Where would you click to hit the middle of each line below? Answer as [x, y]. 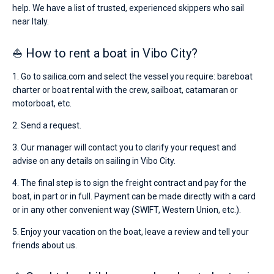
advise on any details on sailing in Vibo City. [94, 161]
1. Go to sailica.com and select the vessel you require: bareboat [132, 76]
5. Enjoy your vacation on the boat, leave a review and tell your [131, 232]
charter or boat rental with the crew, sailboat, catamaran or [125, 90]
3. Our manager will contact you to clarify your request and [124, 147]
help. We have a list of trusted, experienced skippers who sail [128, 8]
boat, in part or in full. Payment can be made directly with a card [134, 196]
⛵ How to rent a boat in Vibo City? [105, 53]
